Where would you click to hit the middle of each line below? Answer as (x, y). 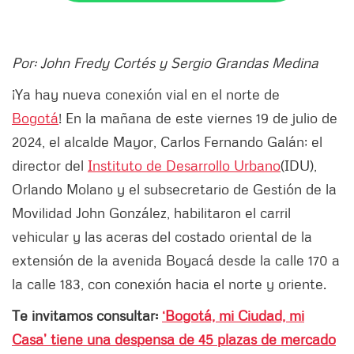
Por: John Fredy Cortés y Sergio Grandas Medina (167, 63)
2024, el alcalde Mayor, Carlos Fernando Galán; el (167, 142)
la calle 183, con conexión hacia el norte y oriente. (169, 284)
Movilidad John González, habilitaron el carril (151, 213)
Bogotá (35, 118)
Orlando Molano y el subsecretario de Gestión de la (174, 189)
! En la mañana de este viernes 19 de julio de (198, 118)
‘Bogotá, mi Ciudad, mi (233, 316)
